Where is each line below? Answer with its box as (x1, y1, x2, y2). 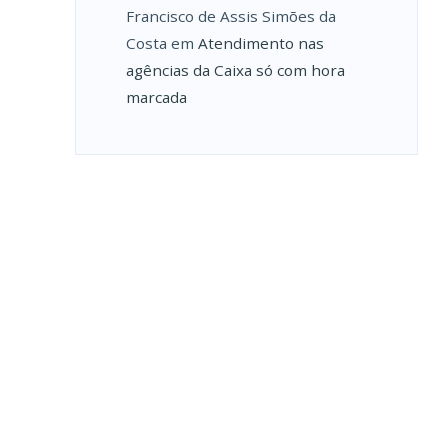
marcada (125, 87, 187, 108)
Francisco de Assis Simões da (125, 6, 336, 27)
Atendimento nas (197, 33, 324, 54)
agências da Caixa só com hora (125, 60, 345, 81)
